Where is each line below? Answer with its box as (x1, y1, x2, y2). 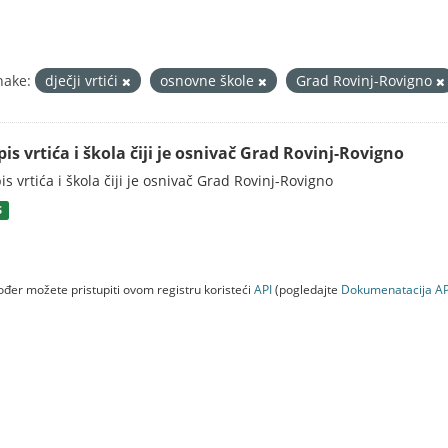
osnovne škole (160, 71, 258, 90)
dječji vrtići (45, 71, 122, 90)
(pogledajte (272, 281, 341, 297)
